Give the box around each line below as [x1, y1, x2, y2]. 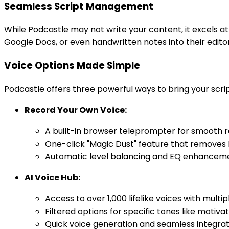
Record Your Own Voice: [25, 104, 127, 116]
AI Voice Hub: [25, 171, 80, 184]
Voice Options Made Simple [4, 58, 140, 73]
